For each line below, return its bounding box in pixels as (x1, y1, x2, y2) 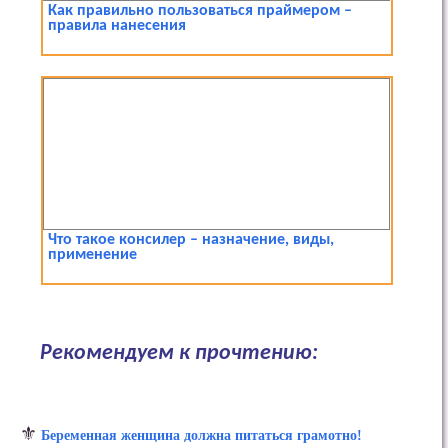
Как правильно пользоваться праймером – (48, 3, 353, 20)
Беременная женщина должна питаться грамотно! (41, 427, 362, 444)
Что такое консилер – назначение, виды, (48, 232, 335, 249)
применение (48, 247, 138, 264)
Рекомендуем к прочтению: (40, 343, 318, 365)
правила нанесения (48, 18, 187, 35)
